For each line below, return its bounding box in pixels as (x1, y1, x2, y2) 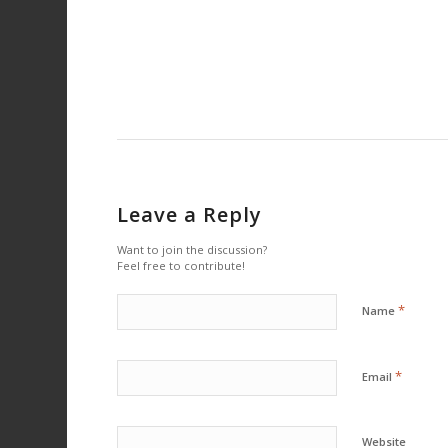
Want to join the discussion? (117, 241, 268, 257)
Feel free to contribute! (117, 257, 246, 273)
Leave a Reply (117, 200, 263, 228)
